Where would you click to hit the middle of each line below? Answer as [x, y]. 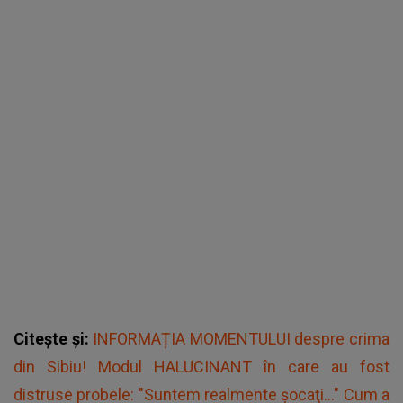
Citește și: [54, 339]
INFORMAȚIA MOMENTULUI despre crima [242, 339]
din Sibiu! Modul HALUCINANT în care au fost [201, 367]
